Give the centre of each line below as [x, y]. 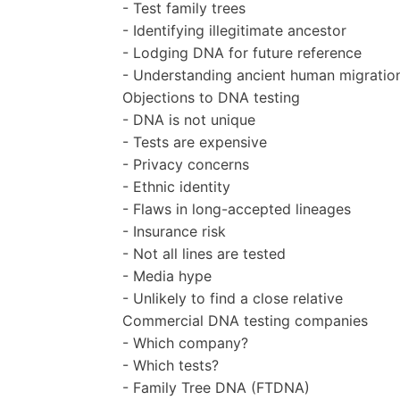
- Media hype [167, 275]
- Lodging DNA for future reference [242, 52]
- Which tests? [171, 365]
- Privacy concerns [186, 164]
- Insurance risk [174, 231]
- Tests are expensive [195, 142]
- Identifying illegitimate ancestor [234, 30]
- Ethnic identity [176, 186]
